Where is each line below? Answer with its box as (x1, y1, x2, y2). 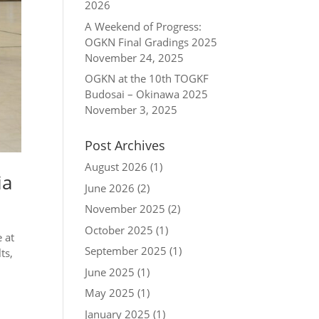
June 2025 (85, 264, 135, 279)
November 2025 (85, 202, 166, 216)
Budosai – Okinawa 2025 (85, 87, 209, 101)
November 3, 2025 (85, 103, 178, 117)
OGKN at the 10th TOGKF (85, 71, 209, 85)
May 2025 (85, 286, 135, 300)
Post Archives (85, 137, 166, 154)
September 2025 (85, 244, 167, 258)
